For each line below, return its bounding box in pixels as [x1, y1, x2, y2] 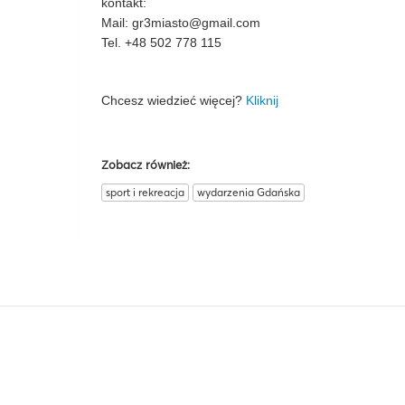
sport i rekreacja [106, 185, 184, 199]
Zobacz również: [101, 157, 190, 172]
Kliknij [246, 93, 278, 108]
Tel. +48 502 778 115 [101, 35, 221, 50]
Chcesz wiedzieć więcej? [101, 93, 246, 108]
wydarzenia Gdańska [197, 185, 300, 199]
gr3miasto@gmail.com [132, 15, 260, 30]
